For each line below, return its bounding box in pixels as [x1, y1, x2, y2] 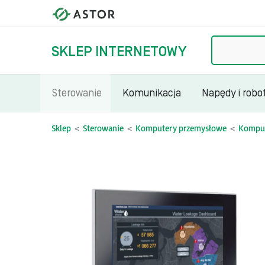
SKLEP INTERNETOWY [51, 44, 186, 60]
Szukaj [211, 42, 235, 51]
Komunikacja [122, 87, 181, 99]
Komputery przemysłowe [135, 124, 227, 134]
